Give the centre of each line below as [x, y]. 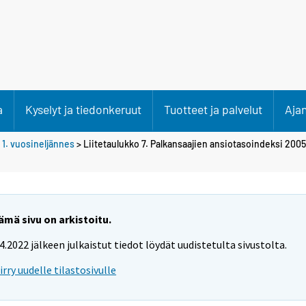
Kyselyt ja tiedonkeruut [83, 109]
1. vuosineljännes [38, 143]
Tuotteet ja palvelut [213, 109]
